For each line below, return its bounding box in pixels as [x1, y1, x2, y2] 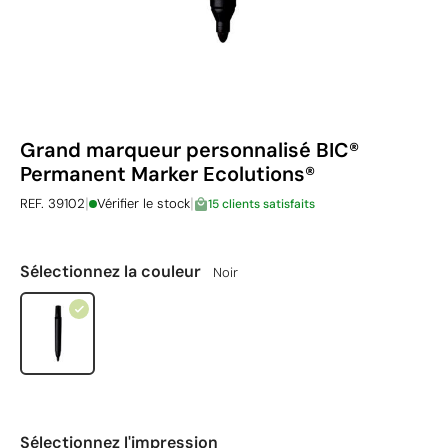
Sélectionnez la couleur [20, 261, 205, 282]
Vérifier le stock [97, 195, 190, 212]
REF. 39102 [20, 195, 85, 212]
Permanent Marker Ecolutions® [20, 161, 315, 187]
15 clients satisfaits [208, 195, 315, 212]
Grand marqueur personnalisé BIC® [20, 137, 359, 163]
